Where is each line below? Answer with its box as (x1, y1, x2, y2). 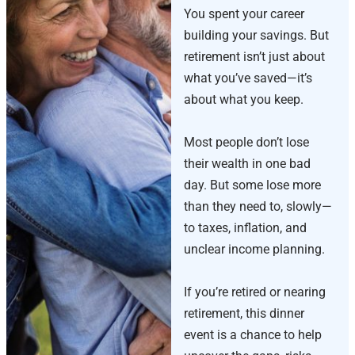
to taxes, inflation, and (183, 220, 307, 236)
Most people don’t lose (183, 135, 309, 151)
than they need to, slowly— (183, 199, 332, 215)
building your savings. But (183, 28, 329, 44)
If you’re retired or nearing (183, 284, 326, 300)
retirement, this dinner (183, 306, 304, 322)
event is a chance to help (183, 327, 322, 343)
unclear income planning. (183, 242, 325, 258)
